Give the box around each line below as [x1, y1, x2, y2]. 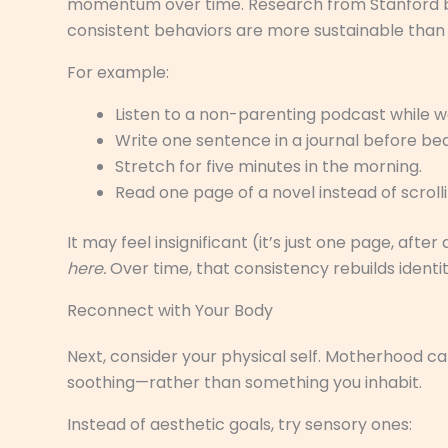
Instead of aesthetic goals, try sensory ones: [67, 412, 412, 436]
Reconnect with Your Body [67, 298, 273, 322]
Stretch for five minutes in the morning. [115, 154, 422, 178]
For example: [67, 60, 169, 84]
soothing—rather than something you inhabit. [67, 370, 422, 394]
